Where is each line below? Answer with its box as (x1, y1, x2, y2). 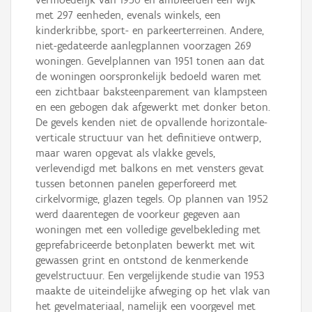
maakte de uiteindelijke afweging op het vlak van (36, 284, 270, 298)
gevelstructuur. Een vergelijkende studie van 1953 (36, 269, 265, 283)
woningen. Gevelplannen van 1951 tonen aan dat (36, 54, 265, 68)
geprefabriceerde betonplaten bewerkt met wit (36, 238, 255, 252)
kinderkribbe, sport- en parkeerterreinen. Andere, (36, 24, 264, 38)
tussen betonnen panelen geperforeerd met (36, 177, 237, 191)
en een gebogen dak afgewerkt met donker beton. (36, 100, 270, 114)
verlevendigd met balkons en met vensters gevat (36, 162, 264, 175)
